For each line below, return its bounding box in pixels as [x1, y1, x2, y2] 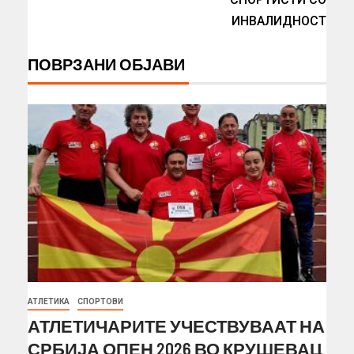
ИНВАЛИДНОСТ [232, 13, 326, 28]
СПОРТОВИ [77, 296, 123, 306]
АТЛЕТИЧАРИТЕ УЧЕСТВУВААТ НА [28, 314, 325, 336]
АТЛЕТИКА [28, 296, 70, 306]
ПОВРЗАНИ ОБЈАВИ [28, 54, 185, 73]
